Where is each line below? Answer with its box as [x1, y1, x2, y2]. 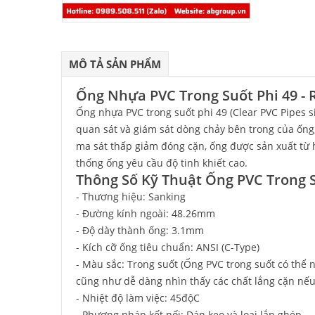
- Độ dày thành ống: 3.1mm [76, 224, 204, 237]
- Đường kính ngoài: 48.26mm [76, 207, 215, 220]
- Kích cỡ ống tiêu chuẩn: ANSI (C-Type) [76, 240, 259, 254]
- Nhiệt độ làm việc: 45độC [76, 291, 200, 304]
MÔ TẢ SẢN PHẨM [69, 57, 161, 71]
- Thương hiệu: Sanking [76, 190, 186, 203]
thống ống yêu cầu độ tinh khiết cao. [76, 156, 247, 169]
